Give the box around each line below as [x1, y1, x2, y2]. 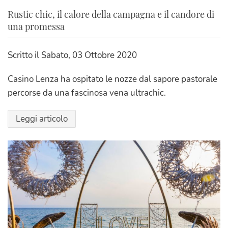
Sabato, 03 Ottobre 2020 [41, 49, 137, 62]
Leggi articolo [16, 113, 68, 125]
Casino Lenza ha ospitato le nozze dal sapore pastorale [8, 73, 217, 85]
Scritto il [8, 49, 41, 62]
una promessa [8, 20, 65, 33]
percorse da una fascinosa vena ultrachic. [8, 87, 166, 99]
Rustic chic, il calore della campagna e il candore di [8, 8, 214, 21]
